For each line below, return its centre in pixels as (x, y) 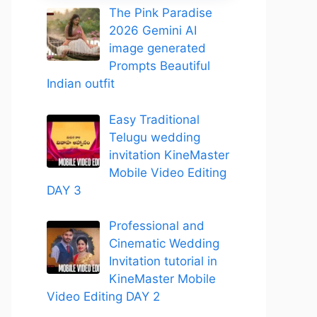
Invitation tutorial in (163, 261)
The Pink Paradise (160, 13)
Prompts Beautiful (159, 66)
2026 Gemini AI (152, 30)
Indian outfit (81, 83)
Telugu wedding (154, 137)
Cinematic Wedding (164, 243)
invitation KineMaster (169, 155)
